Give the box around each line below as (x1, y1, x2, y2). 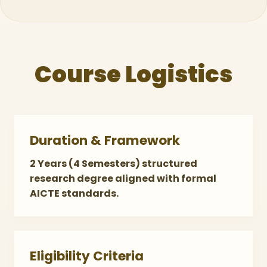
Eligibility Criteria (30, 247, 144, 265)
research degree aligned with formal (30, 172, 216, 185)
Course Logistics (35, 58, 232, 90)
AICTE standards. (30, 187, 119, 200)
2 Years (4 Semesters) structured (30, 157, 197, 170)
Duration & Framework (30, 131, 180, 150)
